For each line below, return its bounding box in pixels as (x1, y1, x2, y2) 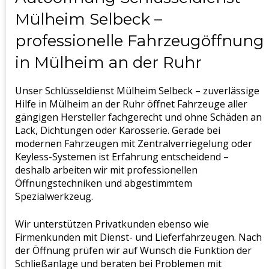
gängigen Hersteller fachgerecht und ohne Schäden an (15, 110, 262, 124)
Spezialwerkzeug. (15, 189, 93, 203)
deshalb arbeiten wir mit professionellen (15, 163, 198, 177)
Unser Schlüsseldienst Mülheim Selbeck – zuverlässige (15, 83, 259, 97)
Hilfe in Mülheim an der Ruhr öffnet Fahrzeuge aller (15, 97, 247, 110)
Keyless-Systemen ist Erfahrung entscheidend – (15, 150, 229, 163)
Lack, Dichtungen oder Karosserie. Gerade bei (15, 123, 220, 137)
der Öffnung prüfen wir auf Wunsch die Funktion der (15, 243, 252, 257)
